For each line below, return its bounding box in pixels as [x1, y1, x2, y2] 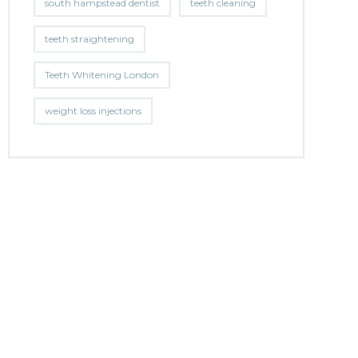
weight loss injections [44, 105, 141, 117]
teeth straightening [44, 33, 134, 45]
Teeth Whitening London [44, 69, 159, 81]
